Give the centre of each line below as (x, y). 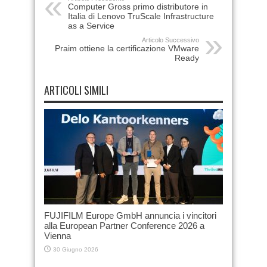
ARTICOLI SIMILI (76, 90)
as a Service (91, 25)
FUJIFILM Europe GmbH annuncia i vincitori (130, 215)
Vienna (58, 235)
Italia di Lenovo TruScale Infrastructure (141, 16)
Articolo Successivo (170, 40)
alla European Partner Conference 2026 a (124, 225)
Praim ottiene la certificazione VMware (127, 48)
